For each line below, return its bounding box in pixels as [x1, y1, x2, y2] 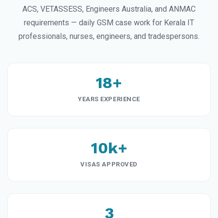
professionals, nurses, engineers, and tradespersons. [18, 32, 200, 41]
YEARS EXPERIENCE [78, 95, 140, 103]
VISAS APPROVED [80, 161, 138, 168]
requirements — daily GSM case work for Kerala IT [24, 18, 194, 28]
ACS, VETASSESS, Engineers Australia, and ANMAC [22, 4, 196, 14]
